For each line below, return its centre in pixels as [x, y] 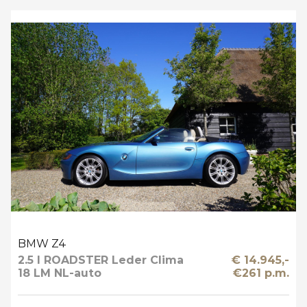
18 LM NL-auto [60, 273]
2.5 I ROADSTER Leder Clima [101, 260]
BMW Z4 [42, 244]
